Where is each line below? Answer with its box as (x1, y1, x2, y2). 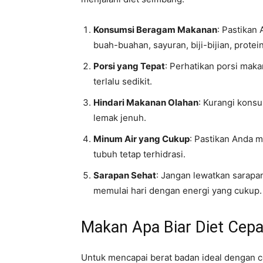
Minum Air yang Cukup (93, 133, 190, 144)
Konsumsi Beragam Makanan (93, 24, 217, 35)
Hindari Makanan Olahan (93, 97, 198, 108)
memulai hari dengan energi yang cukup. (93, 185, 262, 196)
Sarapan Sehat (93, 170, 156, 181)
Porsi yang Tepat (93, 60, 165, 72)
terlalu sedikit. (93, 76, 152, 87)
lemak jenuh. (93, 112, 146, 123)
